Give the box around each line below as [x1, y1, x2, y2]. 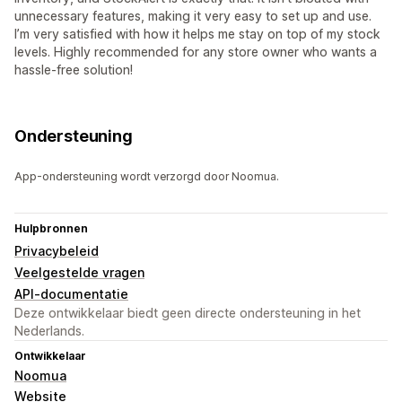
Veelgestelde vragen [14, 265, 144, 281]
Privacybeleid [14, 243, 99, 259]
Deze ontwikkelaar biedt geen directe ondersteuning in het [14, 305, 361, 321]
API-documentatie [14, 286, 128, 302]
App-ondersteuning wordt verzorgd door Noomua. [14, 170, 279, 184]
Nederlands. [14, 323, 84, 339]
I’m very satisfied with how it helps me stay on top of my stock [14, 26, 380, 42]
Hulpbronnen [14, 222, 88, 236]
